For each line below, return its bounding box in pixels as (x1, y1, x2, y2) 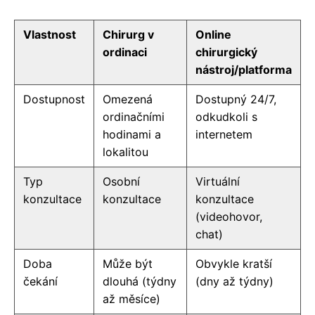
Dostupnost (23, 91, 85, 106)
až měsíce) (103, 291, 160, 306)
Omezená (103, 91, 153, 106)
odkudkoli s (195, 109, 257, 124)
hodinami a (103, 127, 161, 141)
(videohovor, (195, 209, 262, 224)
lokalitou (103, 144, 148, 159)
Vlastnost (23, 27, 76, 41)
